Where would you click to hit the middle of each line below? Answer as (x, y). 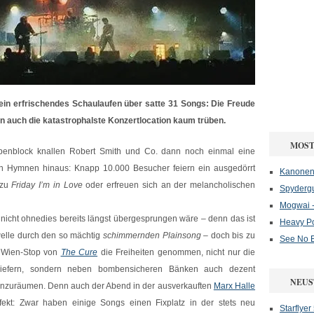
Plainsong (182, 235)
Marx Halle (234, 286)
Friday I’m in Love (45, 185)
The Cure (79, 252)
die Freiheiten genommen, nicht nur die (176, 252)
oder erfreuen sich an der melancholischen (169, 185)
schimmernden (131, 235)
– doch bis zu (228, 235)
